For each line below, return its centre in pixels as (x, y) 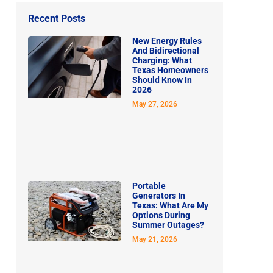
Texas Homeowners (170, 70)
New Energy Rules (167, 41)
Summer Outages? (168, 225)
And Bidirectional (166, 51)
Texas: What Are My (170, 205)
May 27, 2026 (155, 105)
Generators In (159, 195)
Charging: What (162, 61)
